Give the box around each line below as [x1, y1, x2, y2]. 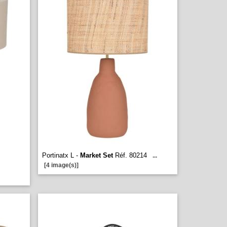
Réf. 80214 [113, 152, 147, 159]
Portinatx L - [42, 152, 80, 159]
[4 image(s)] [44, 162, 79, 169]
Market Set [80, 152, 113, 159]
